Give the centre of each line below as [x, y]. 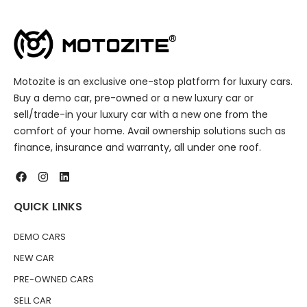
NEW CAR [34, 258]
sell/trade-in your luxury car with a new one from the [141, 115]
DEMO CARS [40, 237]
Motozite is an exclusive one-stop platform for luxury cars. [153, 82]
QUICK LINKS [48, 207]
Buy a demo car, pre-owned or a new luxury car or [134, 98]
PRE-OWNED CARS [54, 280]
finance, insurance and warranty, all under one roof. [137, 148]
